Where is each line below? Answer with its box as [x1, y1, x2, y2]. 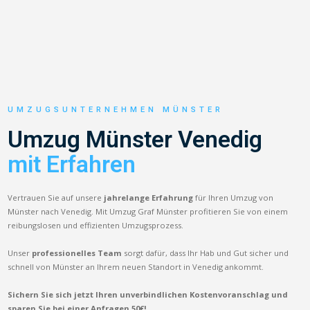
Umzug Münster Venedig [8, 125, 263, 153]
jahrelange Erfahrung [104, 192, 194, 203]
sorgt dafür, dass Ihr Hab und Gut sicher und [122, 247, 289, 258]
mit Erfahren [8, 150, 136, 178]
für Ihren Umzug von [193, 192, 274, 203]
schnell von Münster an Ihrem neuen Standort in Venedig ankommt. [8, 261, 264, 272]
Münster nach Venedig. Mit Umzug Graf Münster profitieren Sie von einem [8, 206, 289, 217]
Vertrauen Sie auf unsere [8, 192, 104, 203]
